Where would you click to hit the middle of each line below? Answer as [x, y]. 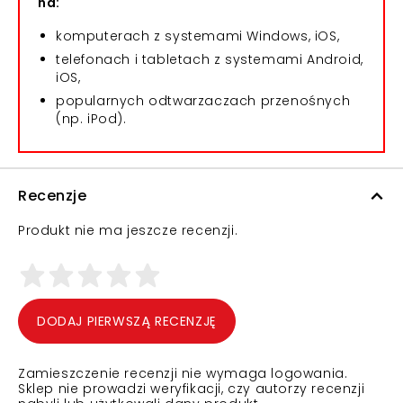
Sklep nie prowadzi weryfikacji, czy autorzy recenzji [192, 389]
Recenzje [52, 196]
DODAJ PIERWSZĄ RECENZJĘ [127, 321]
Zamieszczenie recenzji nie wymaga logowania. [183, 373]
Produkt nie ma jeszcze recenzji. [128, 230]
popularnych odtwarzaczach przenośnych [203, 101]
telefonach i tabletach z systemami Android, [210, 59]
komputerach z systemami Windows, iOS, [198, 36]
